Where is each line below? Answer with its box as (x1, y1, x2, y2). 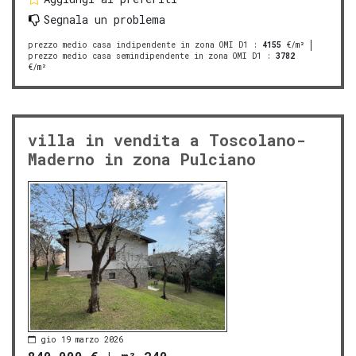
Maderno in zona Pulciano (28, 149, 256, 170)
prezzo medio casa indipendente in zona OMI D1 (28, 40, 248, 51)
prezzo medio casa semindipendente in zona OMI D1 (28, 51, 261, 62)
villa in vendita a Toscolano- (28, 130, 305, 151)
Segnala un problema (44, 12, 165, 28)
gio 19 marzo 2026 (41, 334, 123, 345)
